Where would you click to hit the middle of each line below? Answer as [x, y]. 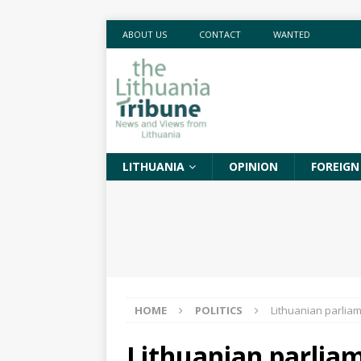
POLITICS [219, 310]
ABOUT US [145, 34]
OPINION [253, 166]
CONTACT [220, 34]
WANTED [292, 34]
